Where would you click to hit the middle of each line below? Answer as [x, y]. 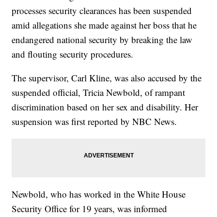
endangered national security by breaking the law [102, 40]
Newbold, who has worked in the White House [99, 194]
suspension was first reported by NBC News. [94, 122]
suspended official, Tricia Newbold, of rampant [99, 93]
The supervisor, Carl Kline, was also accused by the [107, 78]
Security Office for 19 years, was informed [90, 209]
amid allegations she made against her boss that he [104, 25]
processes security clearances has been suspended [102, 11]
